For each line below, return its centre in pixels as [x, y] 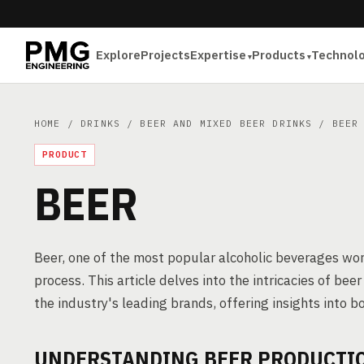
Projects [166, 55]
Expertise [219, 55]
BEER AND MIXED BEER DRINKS [226, 123]
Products [279, 55]
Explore [119, 55]
